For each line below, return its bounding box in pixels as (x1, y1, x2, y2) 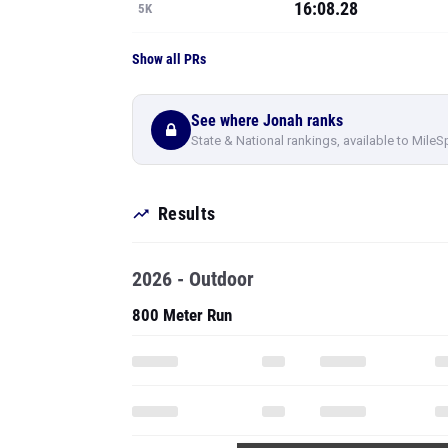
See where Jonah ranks (191, 110, 343, 130)
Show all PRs (132, 51, 206, 67)
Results (158, 203, 216, 224)
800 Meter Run (132, 305, 232, 325)
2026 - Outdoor (132, 267, 254, 291)
